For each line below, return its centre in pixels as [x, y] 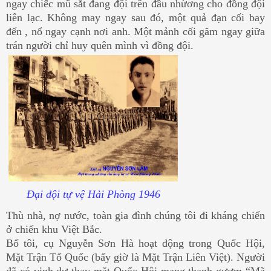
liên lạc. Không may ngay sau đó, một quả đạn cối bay [135, 18]
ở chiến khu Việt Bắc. [54, 230]
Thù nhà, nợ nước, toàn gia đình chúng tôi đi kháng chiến [135, 216]
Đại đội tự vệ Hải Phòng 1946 [93, 194]
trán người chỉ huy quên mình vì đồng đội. [100, 46]
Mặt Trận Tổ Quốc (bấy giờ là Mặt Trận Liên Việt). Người [135, 257]
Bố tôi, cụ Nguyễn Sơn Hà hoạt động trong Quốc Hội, [135, 243]
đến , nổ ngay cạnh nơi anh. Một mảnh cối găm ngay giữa [135, 32]
